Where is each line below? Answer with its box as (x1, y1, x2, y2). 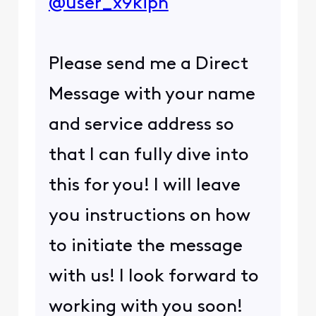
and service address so (48, 116, 234, 134)
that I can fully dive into (48, 146, 249, 164)
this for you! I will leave (48, 176, 241, 195)
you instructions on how (48, 207, 250, 225)
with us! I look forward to (48, 267, 259, 286)
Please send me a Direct (48, 55, 248, 73)
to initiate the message (48, 237, 243, 255)
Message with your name (48, 85, 255, 104)
